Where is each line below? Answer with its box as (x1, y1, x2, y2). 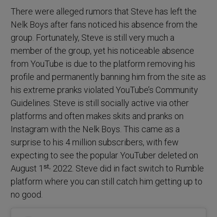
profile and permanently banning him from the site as (11, 72, 206, 82)
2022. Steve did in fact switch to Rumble (51, 163, 204, 174)
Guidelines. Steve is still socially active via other (11, 98, 189, 108)
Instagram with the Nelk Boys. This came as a (11, 124, 180, 135)
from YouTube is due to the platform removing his (11, 59, 196, 69)
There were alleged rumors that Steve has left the (11, 6, 197, 17)
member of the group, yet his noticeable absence (11, 46, 195, 56)
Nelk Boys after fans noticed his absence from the (11, 19, 198, 30)
